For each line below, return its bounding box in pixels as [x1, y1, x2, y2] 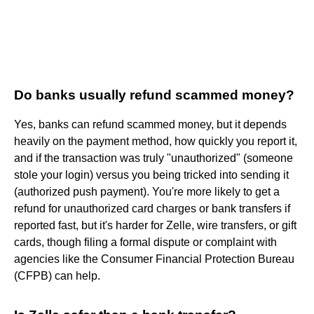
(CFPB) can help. [14, 269, 103, 282]
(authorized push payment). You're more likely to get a [14, 185, 280, 198]
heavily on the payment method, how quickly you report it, [14, 135, 297, 147]
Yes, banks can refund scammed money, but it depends [14, 118, 287, 130]
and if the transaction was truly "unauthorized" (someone [14, 151, 293, 164]
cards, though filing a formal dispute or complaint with [14, 235, 277, 248]
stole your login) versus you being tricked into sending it [14, 168, 289, 181]
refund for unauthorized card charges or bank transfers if [14, 202, 290, 214]
